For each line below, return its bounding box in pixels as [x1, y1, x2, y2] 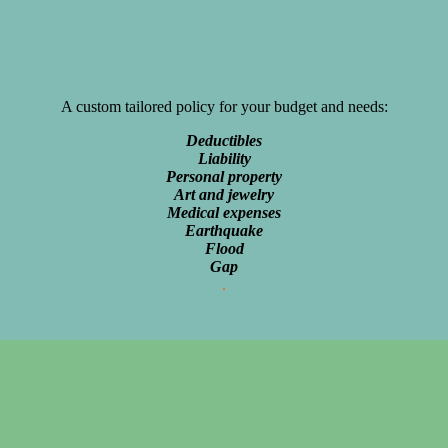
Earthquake [185, 222, 263, 240]
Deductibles [186, 132, 262, 150]
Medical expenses [167, 204, 281, 222]
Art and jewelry [174, 186, 274, 204]
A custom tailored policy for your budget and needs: [60, 98, 388, 116]
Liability [197, 150, 251, 168]
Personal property [166, 168, 282, 186]
